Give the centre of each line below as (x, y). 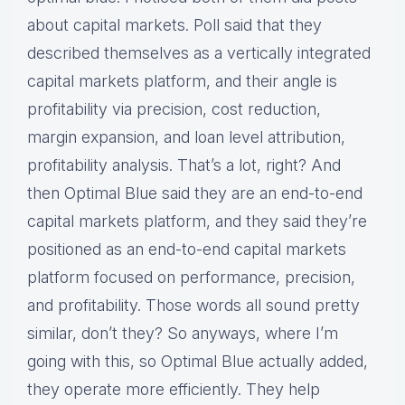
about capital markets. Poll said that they (174, 25)
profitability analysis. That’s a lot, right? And (184, 165)
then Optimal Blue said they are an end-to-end (195, 193)
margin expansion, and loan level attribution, (186, 137)
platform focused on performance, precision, (191, 278)
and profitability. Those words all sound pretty (193, 306)
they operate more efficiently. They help (174, 390)
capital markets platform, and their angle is (182, 81)
